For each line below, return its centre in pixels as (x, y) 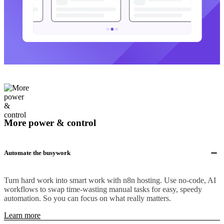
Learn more (22, 215)
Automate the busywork (37, 153)
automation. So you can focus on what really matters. (87, 198)
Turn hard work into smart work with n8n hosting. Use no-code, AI (110, 180)
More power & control (50, 123)
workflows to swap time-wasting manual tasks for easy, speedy (103, 189)
